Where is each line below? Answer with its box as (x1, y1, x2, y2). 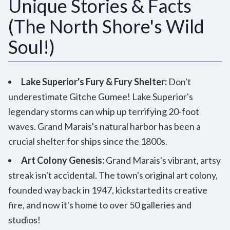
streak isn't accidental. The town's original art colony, (8, 169, 218, 181)
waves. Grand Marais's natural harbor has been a (8, 120, 201, 132)
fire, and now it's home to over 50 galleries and (8, 199, 191, 210)
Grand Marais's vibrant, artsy (104, 154, 221, 166)
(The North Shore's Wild (8, 14, 204, 37)
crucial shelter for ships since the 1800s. (8, 135, 167, 147)
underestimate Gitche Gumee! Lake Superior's (8, 90, 193, 102)
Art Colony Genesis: (21, 154, 104, 166)
